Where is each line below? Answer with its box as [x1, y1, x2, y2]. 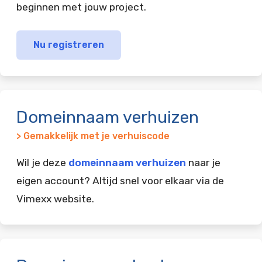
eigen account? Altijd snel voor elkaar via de [16, 174, 224, 187]
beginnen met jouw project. [16, 1, 146, 13]
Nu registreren [33, 39, 104, 50]
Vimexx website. [16, 192, 94, 205]
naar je [186, 156, 220, 168]
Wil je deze [16, 156, 68, 168]
